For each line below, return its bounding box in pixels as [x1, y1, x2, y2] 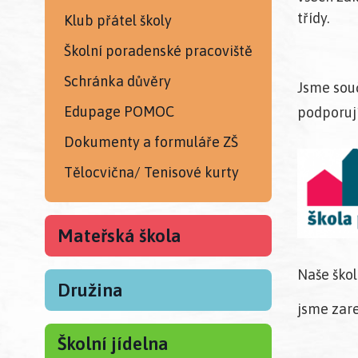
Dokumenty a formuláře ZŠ [64, 133, 238, 151]
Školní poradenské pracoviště [64, 42, 253, 59]
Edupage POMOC [64, 103, 174, 121]
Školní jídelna [58, 333, 169, 355]
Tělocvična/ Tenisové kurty [64, 164, 239, 181]
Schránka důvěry [64, 72, 171, 89]
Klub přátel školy [64, 11, 172, 29]
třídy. [297, 10, 329, 27]
